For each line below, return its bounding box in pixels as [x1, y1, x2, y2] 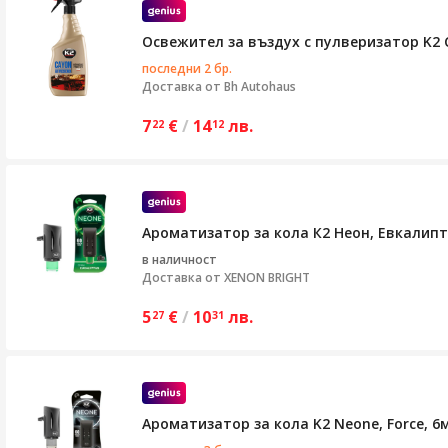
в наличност [142, 250, 217, 268]
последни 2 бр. [142, 59, 232, 77]
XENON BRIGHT [224, 268, 310, 286]
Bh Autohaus [224, 77, 296, 95]
